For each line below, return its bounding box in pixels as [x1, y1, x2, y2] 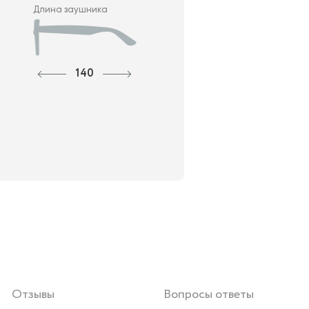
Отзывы [12, 286, 55, 304]
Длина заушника [32, 4, 108, 15]
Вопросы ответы [163, 286, 254, 304]
